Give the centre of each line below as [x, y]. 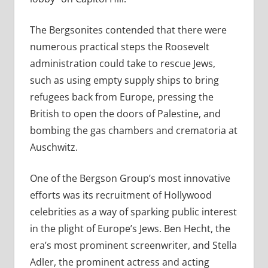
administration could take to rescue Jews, [122, 64]
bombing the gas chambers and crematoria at [133, 131]
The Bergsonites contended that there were [128, 30]
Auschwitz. [54, 147]
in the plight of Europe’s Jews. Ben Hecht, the [130, 229]
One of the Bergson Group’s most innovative [130, 179]
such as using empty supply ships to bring [124, 80]
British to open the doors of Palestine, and [125, 114]
